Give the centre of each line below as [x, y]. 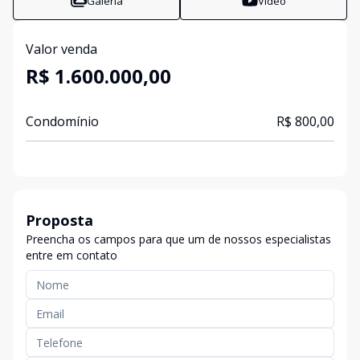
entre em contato [72, 255]
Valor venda [61, 49]
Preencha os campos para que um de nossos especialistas [178, 239]
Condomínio [62, 121]
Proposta [59, 220]
